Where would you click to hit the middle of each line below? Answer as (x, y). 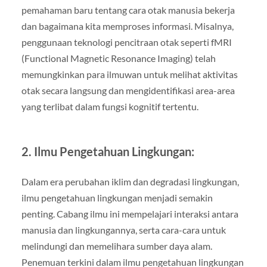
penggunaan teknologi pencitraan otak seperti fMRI (126, 42)
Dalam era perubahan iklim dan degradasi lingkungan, (130, 181)
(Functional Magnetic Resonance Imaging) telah (118, 58)
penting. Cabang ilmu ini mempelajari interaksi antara (130, 213)
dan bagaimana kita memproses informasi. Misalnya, (127, 26)
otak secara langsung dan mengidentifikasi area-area (128, 90)
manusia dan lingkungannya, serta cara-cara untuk (123, 229)
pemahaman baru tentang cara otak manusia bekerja (128, 10)
